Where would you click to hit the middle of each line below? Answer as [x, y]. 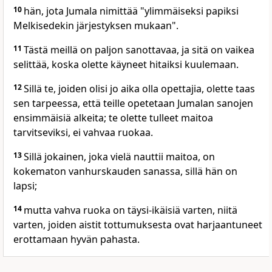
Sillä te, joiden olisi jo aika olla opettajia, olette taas [139, 89]
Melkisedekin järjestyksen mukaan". [96, 26]
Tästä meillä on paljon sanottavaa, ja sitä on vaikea [139, 50]
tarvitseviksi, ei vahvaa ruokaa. [83, 133]
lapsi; [25, 186]
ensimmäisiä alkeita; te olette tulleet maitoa [113, 118]
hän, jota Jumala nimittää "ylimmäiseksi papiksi [131, 11]
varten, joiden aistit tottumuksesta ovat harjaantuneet [138, 225]
